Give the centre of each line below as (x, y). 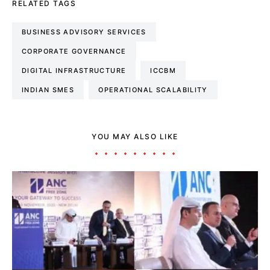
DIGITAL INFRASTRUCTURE (74, 70)
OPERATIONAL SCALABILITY (153, 89)
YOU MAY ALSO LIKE (135, 136)
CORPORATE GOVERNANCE (74, 51)
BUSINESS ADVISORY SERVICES (84, 32)
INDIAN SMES (48, 89)
